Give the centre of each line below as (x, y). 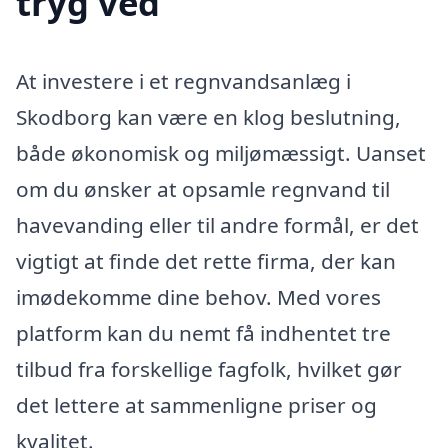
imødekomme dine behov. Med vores (198, 297)
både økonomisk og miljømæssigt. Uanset (221, 153)
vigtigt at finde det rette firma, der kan (206, 261)
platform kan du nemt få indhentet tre (203, 333)
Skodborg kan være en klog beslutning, (208, 117)
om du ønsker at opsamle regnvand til (203, 189)
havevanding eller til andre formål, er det (217, 225)
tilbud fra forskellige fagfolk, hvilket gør (209, 369)
